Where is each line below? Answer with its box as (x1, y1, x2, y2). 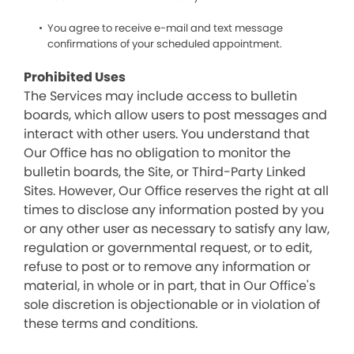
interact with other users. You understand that (24, 125, 310, 143)
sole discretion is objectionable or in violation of (24, 296, 320, 314)
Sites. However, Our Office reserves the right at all (24, 182, 329, 200)
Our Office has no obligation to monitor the (24, 144, 291, 162)
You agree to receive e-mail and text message (47, 21, 283, 36)
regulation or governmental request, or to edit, (24, 239, 312, 257)
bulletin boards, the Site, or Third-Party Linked (24, 163, 306, 181)
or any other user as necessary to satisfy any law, (24, 220, 330, 238)
